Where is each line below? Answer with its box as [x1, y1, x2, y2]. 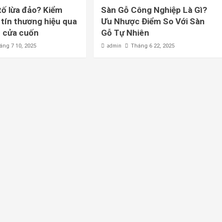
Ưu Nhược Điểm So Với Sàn [101, 16, 205, 27]
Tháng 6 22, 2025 [131, 43, 175, 50]
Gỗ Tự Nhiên [101, 28, 150, 38]
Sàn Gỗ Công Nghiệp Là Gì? [101, 5, 208, 15]
